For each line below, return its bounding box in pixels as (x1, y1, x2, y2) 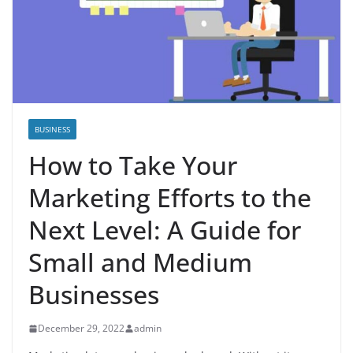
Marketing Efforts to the (28, 180, 311, 215)
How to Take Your (28, 148, 237, 183)
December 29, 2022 (38, 321, 124, 336)
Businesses (28, 277, 159, 312)
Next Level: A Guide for (28, 213, 301, 247)
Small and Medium (28, 245, 252, 280)
